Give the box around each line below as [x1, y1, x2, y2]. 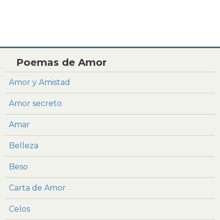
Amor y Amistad [9, 78, 70, 87]
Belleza [9, 141, 38, 151]
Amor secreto [9, 99, 62, 109]
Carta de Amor [9, 183, 66, 193]
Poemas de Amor [16, 56, 107, 69]
